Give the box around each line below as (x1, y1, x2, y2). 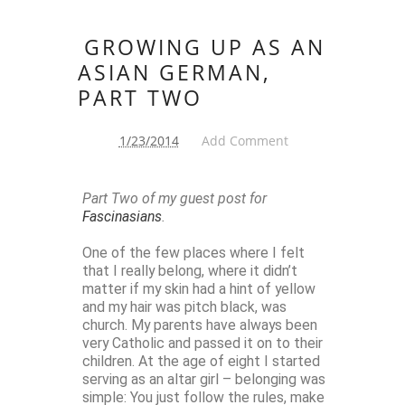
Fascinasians (82, 208, 162, 226)
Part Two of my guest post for (82, 190, 267, 208)
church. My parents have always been (82, 316, 317, 334)
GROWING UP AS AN (84, 33, 325, 62)
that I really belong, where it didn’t (82, 262, 297, 280)
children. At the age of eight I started (82, 353, 320, 371)
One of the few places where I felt (82, 244, 305, 262)
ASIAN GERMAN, (78, 58, 271, 88)
